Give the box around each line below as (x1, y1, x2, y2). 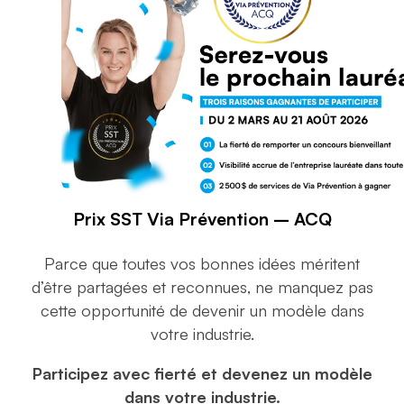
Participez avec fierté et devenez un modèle (32, 363, 372, 384)
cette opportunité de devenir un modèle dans (40, 299, 364, 320)
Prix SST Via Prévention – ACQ (72, 207, 332, 230)
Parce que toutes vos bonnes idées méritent (44, 252, 360, 273)
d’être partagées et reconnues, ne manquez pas (31, 276, 373, 297)
